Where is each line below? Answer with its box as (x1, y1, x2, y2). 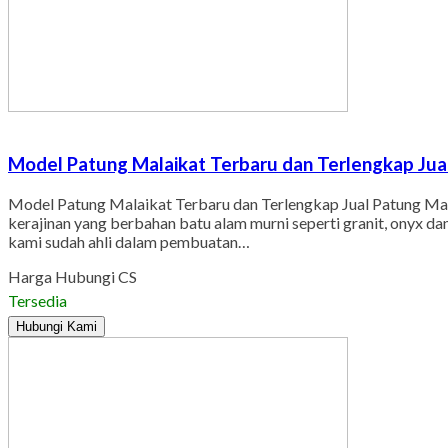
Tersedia (8, 290, 67, 310)
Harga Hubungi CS (8, 266, 137, 286)
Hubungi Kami (16, 318, 97, 334)
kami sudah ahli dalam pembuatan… (8, 231, 250, 251)
